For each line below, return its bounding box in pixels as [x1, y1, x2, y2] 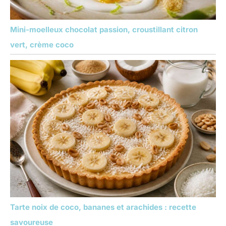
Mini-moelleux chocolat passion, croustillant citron [10, 24, 198, 34]
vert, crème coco [10, 39, 74, 49]
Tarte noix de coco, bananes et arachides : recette [10, 202, 196, 212]
